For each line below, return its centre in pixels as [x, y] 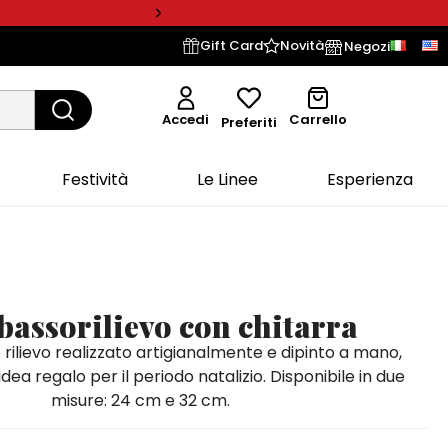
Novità [302, 45]
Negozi [367, 46]
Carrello [317, 120]
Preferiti [249, 123]
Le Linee [228, 179]
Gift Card [231, 45]
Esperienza [370, 179]
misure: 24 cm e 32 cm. [140, 400]
